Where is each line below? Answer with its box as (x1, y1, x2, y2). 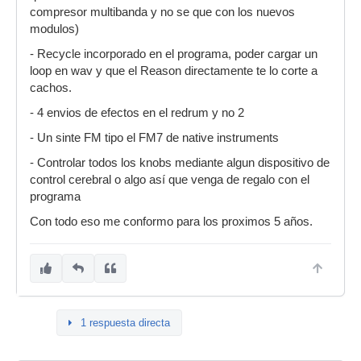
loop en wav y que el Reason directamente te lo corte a (30, 64, 317, 77)
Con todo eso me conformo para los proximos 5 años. (30, 215, 313, 228)
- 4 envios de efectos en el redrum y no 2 (30, 106, 244, 119)
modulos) (30, 23, 79, 35)
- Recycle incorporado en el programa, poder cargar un (30, 48, 317, 60)
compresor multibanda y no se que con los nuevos (30, 6, 295, 19)
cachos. (30, 81, 72, 94)
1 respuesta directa (81, 317, 170, 329)
